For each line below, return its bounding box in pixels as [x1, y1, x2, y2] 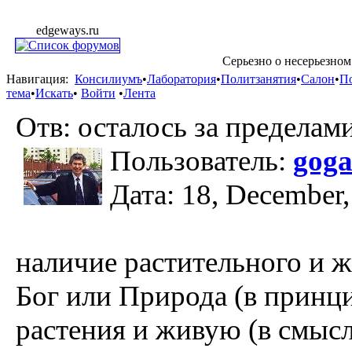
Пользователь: [110, 145, 293, 177]
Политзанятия [221, 72, 296, 86]
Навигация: [6, 72, 68, 86]
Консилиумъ [75, 72, 142, 86]
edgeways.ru [36, 24, 99, 37]
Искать [35, 86, 73, 100]
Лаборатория [147, 72, 216, 86]
